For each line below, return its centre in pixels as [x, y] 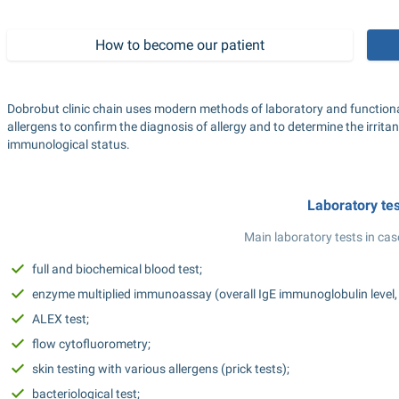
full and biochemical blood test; [117, 269]
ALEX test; [61, 319]
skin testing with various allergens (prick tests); [161, 369]
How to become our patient [180, 45]
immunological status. [69, 144]
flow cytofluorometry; [91, 344]
